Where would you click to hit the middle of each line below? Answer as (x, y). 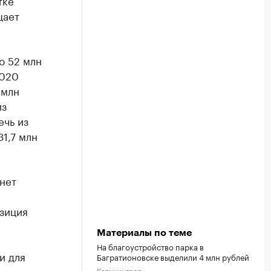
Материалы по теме (144, 233)
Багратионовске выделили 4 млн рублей (173, 256)
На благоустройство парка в (150, 246)
